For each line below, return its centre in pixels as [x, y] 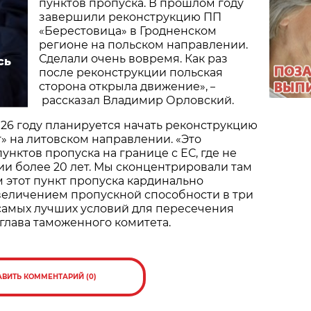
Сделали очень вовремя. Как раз [133, 58]
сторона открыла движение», [125, 86]
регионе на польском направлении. [143, 44]
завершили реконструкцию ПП [130, 17]
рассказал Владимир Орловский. [136, 100]
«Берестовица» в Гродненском [128, 31]
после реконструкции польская [131, 72]
